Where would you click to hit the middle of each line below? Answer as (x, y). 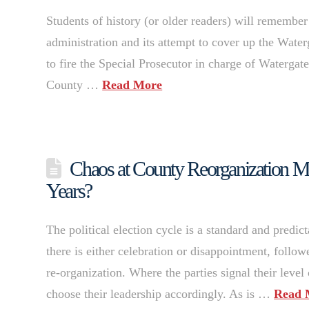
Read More (132, 85)
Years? (69, 191)
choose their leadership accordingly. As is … (160, 294)
